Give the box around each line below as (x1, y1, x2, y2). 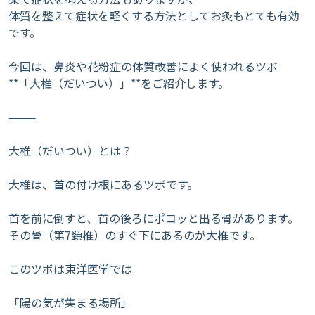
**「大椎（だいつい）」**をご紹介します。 (8, 75, 229, 91)
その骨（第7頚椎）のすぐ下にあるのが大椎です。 (8, 226, 261, 243)
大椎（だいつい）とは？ (8, 142, 132, 159)
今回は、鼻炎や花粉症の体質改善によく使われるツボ (8, 58, 278, 75)
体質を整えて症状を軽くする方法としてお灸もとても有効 (8, 7, 300, 24)
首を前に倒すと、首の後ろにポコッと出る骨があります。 (8, 210, 299, 226)
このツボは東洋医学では (8, 260, 132, 277)
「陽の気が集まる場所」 (8, 294, 132, 311)
